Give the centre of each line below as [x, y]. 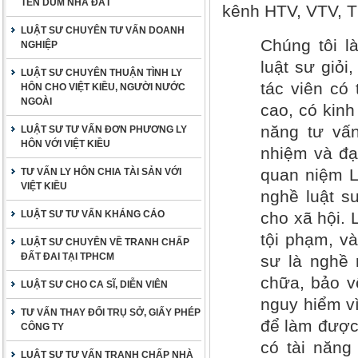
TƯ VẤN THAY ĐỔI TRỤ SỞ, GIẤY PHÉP [111, 312]
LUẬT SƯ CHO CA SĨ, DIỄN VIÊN [94, 284]
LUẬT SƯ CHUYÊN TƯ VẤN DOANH [103, 30]
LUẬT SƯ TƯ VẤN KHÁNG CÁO [93, 214]
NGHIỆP [39, 45]
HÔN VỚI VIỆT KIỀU [66, 144]
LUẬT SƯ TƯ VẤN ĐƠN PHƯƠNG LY [104, 129]
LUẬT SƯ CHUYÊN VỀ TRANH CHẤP [105, 242]
